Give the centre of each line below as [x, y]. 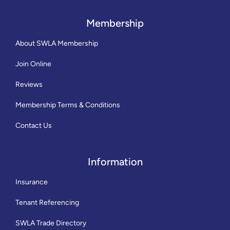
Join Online [33, 64]
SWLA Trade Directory [51, 223]
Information [115, 162]
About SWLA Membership [57, 43]
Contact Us [34, 126]
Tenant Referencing [47, 203]
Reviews [29, 84]
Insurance [32, 182]
